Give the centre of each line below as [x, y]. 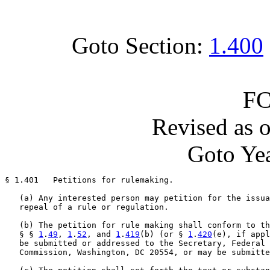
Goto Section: [140, 46]
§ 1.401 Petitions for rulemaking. [89, 180]
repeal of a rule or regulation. [87, 207]
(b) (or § [164, 234]
